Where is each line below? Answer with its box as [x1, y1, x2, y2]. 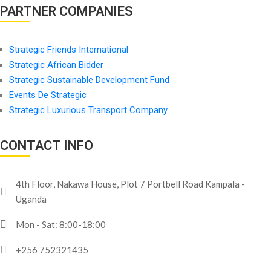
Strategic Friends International [9, 44, 128, 55]
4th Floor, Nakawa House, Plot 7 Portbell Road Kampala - [16, 178, 245, 189]
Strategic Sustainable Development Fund [9, 74, 169, 85]
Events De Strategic [9, 89, 87, 100]
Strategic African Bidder [9, 59, 103, 70]
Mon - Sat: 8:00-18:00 [16, 218, 106, 230]
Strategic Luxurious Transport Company [9, 104, 168, 116]
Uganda [16, 193, 47, 204]
